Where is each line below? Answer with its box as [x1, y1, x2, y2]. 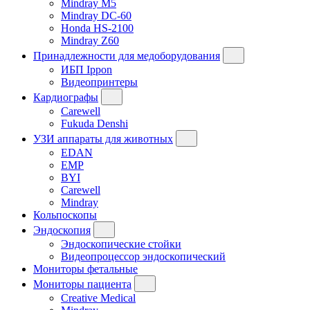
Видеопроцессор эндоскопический [61, 250, 226, 262]
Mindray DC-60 [61, 9, 131, 21]
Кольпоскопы [33, 208, 97, 221]
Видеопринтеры [61, 75, 138, 88]
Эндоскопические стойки [61, 237, 181, 250]
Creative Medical [61, 291, 136, 304]
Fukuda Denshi [61, 117, 128, 129]
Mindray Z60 [61, 34, 119, 46]
